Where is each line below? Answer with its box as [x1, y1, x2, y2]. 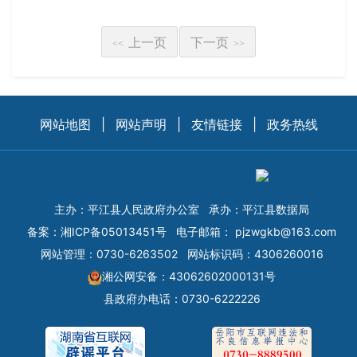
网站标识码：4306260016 [186, 247, 324, 261]
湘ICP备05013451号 [61, 225, 167, 239]
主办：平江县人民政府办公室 [54, 202, 199, 217]
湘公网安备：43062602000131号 [102, 269, 276, 284]
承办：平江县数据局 [209, 202, 309, 217]
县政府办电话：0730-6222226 [103, 292, 261, 306]
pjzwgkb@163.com [235, 225, 336, 239]
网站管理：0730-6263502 [40, 247, 178, 261]
